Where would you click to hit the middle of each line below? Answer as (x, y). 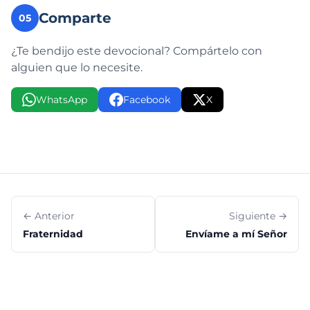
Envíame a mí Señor (236, 234)
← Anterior (49, 216)
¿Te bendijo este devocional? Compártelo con (137, 51)
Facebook (147, 100)
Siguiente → (258, 216)
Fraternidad (53, 234)
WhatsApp (62, 100)
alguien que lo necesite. (77, 67)
